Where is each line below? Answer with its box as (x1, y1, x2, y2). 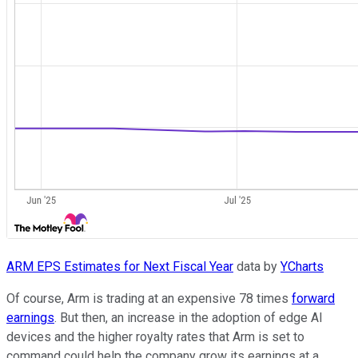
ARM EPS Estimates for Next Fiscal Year (6, 258, 233, 274)
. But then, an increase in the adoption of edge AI (54, 309, 323, 325)
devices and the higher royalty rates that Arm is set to (6, 328, 304, 344)
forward (292, 290, 335, 306)
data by (233, 258, 280, 274)
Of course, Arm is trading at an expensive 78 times (6, 290, 292, 306)
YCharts (280, 258, 324, 274)
